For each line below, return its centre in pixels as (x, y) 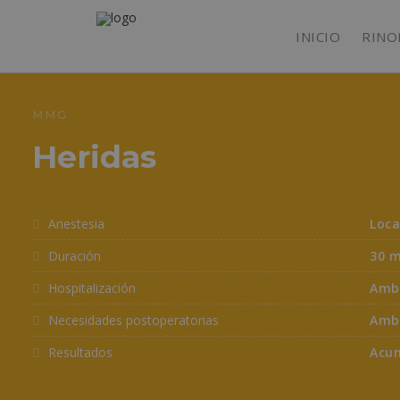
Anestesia (75, 224)
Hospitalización (90, 288)
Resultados (79, 352)
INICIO (318, 36)
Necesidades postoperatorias (132, 320)
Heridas (94, 157)
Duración (73, 256)
